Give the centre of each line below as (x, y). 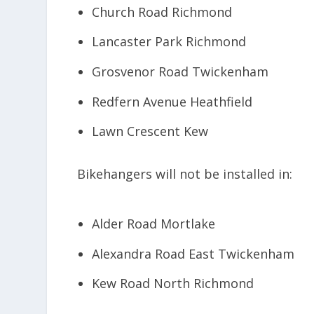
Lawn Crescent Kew (150, 131)
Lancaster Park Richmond (169, 42)
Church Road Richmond (162, 12)
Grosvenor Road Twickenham (180, 71)
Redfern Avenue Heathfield (172, 101)
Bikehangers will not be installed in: (185, 173)
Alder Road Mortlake (153, 224)
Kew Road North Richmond (172, 284)
